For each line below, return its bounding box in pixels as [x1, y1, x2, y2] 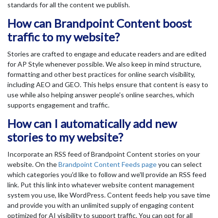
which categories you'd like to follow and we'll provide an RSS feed [7, 170, 206, 179]
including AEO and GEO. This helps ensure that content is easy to [7, 80, 208, 89]
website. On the [7, 160, 58, 169]
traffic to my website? [7, 30, 120, 44]
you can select [157, 160, 202, 169]
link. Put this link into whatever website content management [7, 181, 195, 189]
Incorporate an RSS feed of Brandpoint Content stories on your [7, 150, 200, 159]
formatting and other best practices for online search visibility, [7, 70, 195, 79]
